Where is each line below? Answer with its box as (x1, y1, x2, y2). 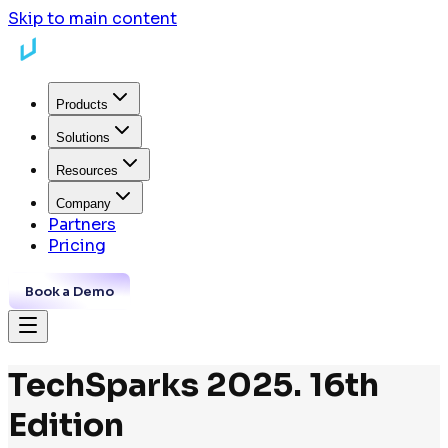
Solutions (56, 130, 110, 145)
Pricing (48, 235, 106, 256)
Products (56, 97, 108, 112)
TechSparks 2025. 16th (8, 365, 379, 406)
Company (56, 196, 111, 211)
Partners (48, 214, 116, 235)
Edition (8, 405, 124, 446)
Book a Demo (25, 282, 114, 300)
